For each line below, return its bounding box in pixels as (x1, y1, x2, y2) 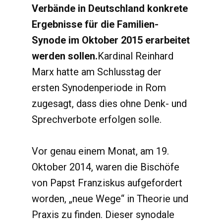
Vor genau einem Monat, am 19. (32, 145, 169, 157)
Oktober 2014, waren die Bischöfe (32, 161, 179, 173)
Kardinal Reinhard (98, 50, 173, 62)
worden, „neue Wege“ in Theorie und (32, 193, 188, 205)
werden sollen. (32, 50, 98, 62)
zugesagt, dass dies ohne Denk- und (32, 98, 187, 110)
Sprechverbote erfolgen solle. (32, 113, 164, 125)
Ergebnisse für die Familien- (32, 18, 159, 30)
